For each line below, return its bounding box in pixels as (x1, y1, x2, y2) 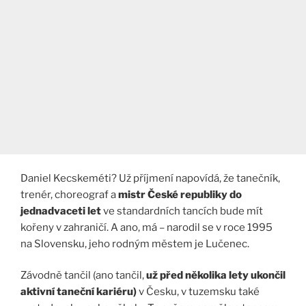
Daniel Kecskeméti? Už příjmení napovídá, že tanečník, (20, 171, 280, 184)
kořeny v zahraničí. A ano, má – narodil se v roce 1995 (20, 221, 273, 234)
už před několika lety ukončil (146, 269, 286, 282)
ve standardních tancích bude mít (101, 204, 263, 217)
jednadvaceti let (20, 204, 101, 217)
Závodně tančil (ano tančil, (20, 269, 146, 282)
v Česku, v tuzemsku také (137, 286, 260, 298)
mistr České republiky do (118, 188, 242, 201)
